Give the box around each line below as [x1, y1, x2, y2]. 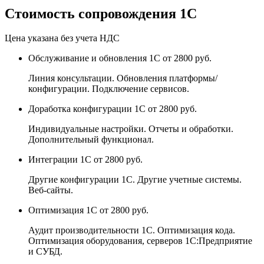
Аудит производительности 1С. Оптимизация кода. [28, 225, 235, 236]
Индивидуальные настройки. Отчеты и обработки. [28, 124, 233, 134]
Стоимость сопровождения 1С [5, 5, 197, 21]
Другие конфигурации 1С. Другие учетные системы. [28, 174, 242, 185]
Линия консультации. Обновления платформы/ [28, 73, 217, 84]
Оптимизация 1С [28, 205, 100, 216]
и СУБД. [28, 246, 62, 257]
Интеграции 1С [28, 154, 94, 165]
